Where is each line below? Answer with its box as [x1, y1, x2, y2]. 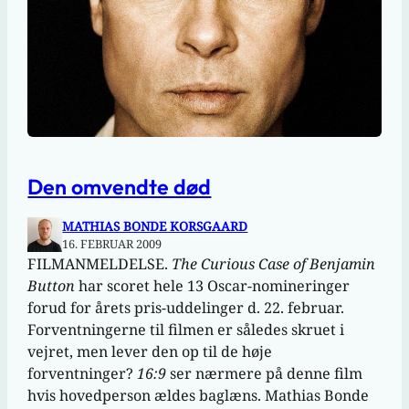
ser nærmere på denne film [170, 363, 363, 384]
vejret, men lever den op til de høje [27, 341, 273, 362]
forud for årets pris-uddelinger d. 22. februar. [27, 298, 345, 319]
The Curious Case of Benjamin [172, 254, 376, 275]
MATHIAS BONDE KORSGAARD [62, 217, 248, 236]
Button [27, 276, 76, 297]
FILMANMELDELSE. [27, 254, 173, 275]
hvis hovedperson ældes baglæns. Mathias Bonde [27, 385, 370, 406]
